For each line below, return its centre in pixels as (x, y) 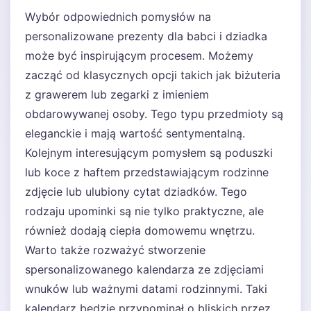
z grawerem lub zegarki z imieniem (117, 94)
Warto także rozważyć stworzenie (115, 250)
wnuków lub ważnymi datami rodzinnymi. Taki (146, 289)
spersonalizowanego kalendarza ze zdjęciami (144, 269)
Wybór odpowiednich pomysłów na (118, 17)
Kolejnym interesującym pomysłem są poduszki (149, 153)
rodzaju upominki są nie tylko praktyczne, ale (144, 211)
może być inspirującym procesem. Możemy (139, 56)
